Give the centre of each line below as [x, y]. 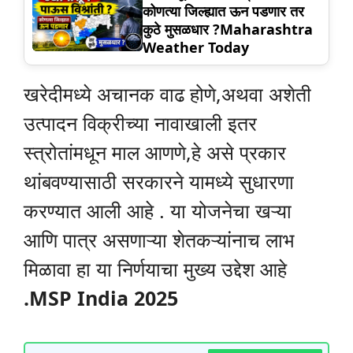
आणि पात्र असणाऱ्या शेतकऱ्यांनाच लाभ [159, 239]
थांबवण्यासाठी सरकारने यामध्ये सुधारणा [159, 181]
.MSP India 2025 [101, 297]
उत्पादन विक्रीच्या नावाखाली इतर [140, 123]
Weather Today [196, 47]
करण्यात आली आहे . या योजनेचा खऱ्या [158, 210]
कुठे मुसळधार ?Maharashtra [228, 29]
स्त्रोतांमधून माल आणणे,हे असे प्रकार [155, 152]
